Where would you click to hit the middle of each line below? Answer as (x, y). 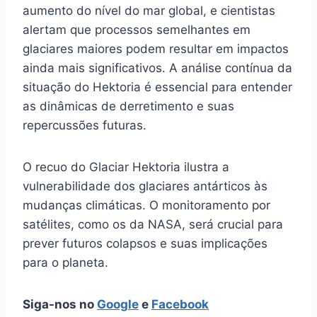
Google (118, 304)
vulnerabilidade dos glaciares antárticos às (145, 186)
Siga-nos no (60, 304)
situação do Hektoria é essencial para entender (157, 87)
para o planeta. (65, 262)
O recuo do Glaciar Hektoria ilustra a (126, 167)
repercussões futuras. (85, 125)
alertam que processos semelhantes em (137, 29)
